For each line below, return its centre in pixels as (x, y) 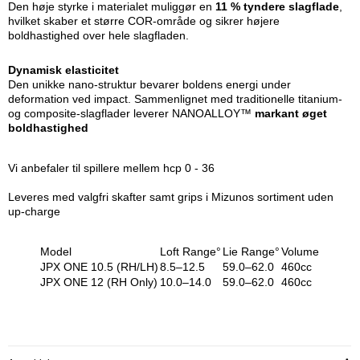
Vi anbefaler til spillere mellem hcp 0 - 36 (111, 168)
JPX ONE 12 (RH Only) (99, 282)
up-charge (34, 212)
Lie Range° (251, 252)
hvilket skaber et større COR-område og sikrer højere (144, 21)
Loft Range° (190, 252)
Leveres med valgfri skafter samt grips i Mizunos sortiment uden (171, 197)
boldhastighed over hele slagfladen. (98, 36)
